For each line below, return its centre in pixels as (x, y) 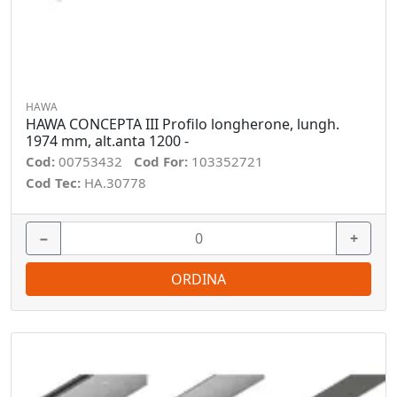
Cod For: (163, 161)
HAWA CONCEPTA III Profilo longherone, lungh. (183, 124)
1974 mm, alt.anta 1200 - (107, 141)
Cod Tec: (55, 183)
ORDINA (198, 279)
